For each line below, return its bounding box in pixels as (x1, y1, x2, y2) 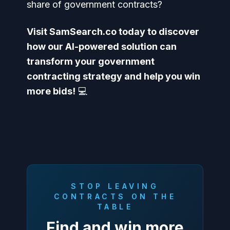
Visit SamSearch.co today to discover (27, 26, 199, 37)
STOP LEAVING (71, 181, 159, 190)
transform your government (27, 55, 155, 67)
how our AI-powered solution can (27, 41, 177, 52)
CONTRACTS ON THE (53, 191, 177, 201)
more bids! (27, 85, 75, 97)
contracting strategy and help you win (27, 70, 200, 82)
